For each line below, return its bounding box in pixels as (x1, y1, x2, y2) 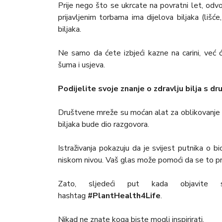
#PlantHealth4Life (88, 190, 161, 202)
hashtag (58, 190, 88, 202)
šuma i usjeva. (58, 59, 105, 71)
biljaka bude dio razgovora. (58, 119, 149, 130)
